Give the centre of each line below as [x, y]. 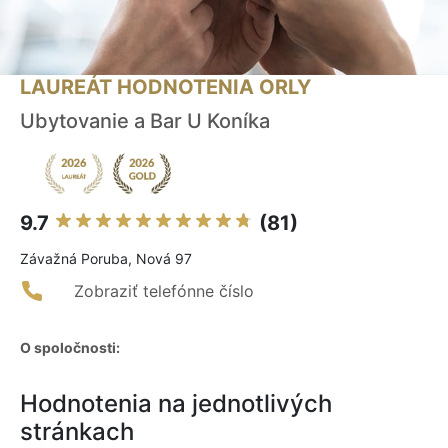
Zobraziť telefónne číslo [164, 291]
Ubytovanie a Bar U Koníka [145, 121]
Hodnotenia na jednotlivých [176, 404]
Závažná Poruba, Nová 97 [106, 259]
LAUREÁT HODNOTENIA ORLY [165, 87]
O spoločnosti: [70, 348]
